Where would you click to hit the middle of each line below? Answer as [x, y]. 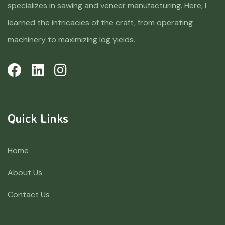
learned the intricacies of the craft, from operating [100, 22]
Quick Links [38, 118]
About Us [25, 172]
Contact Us [29, 194]
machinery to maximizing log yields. [71, 39]
